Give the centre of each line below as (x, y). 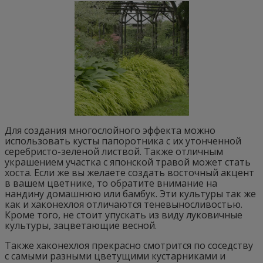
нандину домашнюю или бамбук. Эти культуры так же (130, 193)
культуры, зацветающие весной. (81, 225)
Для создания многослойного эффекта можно (110, 130)
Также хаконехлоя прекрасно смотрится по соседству (129, 245)
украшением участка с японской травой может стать (128, 162)
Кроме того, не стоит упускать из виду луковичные (124, 215)
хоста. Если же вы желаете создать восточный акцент (129, 172)
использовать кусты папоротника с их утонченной (123, 141)
